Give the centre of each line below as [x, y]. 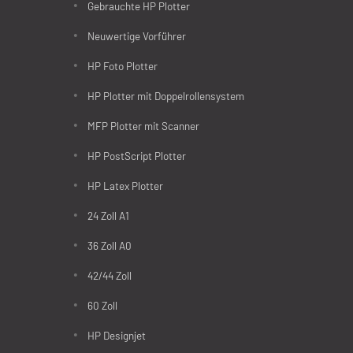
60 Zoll [102, 306]
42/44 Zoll [110, 276]
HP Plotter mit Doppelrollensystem [166, 96]
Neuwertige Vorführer [137, 36]
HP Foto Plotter [123, 66]
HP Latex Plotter [125, 186]
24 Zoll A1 [108, 216]
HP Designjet [117, 336]
